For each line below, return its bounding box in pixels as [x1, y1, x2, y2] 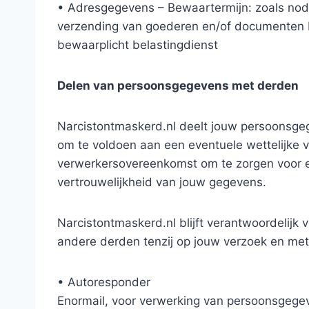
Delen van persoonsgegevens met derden [57, 78, 299, 92]
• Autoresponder [57, 275, 150, 289]
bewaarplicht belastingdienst [57, 37, 218, 52]
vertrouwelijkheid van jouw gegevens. [57, 175, 266, 189]
